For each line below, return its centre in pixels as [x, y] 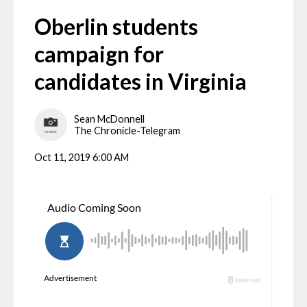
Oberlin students [116, 26]
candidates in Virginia [140, 81]
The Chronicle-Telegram [127, 131]
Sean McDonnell [109, 119]
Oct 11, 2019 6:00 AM [82, 157]
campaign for [99, 53]
